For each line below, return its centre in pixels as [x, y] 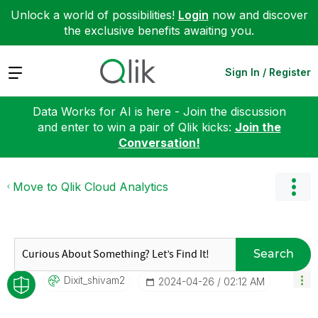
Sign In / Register [268, 72]
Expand [27, 71]
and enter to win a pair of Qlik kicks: [136, 127]
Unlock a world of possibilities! [94, 15]
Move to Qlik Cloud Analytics [91, 186]
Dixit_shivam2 [94, 280]
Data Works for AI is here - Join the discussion [159, 111]
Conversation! [159, 142]
